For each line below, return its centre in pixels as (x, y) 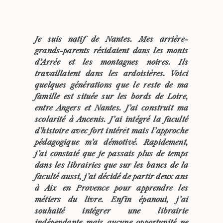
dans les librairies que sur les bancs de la (111, 165)
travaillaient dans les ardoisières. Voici (111, 73)
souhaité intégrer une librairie (111, 211)
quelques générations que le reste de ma (111, 85)
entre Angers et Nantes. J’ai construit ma (111, 108)
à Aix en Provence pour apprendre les (111, 188)
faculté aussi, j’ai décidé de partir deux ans (111, 176)
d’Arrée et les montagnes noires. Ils (111, 62)
